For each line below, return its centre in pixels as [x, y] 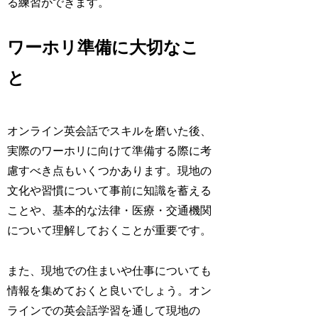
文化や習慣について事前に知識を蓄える [110, 191]
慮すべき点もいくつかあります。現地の [110, 171]
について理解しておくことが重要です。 [110, 231]
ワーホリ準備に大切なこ [103, 48]
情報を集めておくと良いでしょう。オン [110, 291]
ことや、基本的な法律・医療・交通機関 [110, 211]
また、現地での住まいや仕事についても [110, 271]
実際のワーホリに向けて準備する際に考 [110, 151]
